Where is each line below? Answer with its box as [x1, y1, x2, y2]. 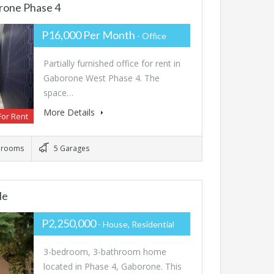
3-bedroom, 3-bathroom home [43, 246, 166, 258]
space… [43, 87, 73, 99]
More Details [43, 106, 97, 119]
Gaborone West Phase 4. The [43, 72, 160, 84]
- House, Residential [97, 219, 174, 230]
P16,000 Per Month [41, 28, 135, 42]
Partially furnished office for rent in [43, 57, 180, 70]
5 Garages [51, 143, 89, 154]
